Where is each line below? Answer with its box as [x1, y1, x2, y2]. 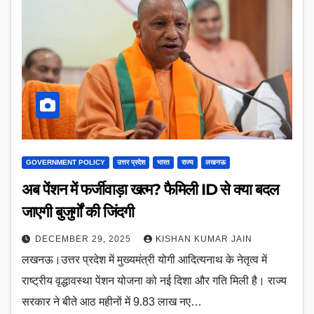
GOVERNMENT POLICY [26, 158, 105, 166]
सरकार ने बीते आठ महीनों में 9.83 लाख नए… [22, 296, 202, 308]
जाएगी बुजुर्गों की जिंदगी [22, 203, 134, 221]
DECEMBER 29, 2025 [35, 234, 134, 244]
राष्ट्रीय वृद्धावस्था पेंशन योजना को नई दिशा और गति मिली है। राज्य [22, 275, 287, 287]
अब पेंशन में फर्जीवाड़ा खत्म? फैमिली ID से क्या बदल [22, 180, 278, 199]
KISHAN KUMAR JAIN [156, 234, 252, 244]
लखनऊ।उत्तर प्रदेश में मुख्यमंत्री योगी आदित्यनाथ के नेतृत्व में [22, 254, 267, 266]
